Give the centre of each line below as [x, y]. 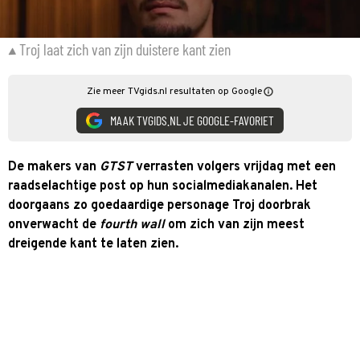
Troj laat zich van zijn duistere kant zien [125, 49]
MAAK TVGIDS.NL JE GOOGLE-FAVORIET [192, 120]
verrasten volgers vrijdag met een [236, 167]
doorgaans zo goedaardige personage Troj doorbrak [160, 205]
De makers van [54, 167]
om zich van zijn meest [236, 225]
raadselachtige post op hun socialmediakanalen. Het [163, 186]
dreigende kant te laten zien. [93, 244]
